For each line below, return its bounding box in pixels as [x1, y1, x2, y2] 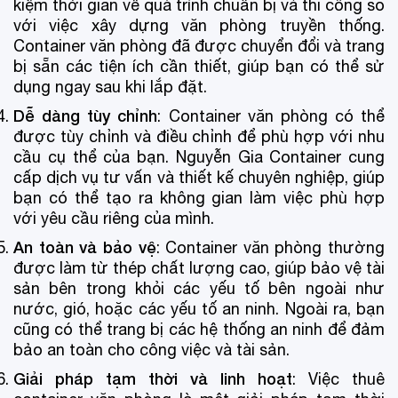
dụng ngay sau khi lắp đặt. [13, 76, 207, 96]
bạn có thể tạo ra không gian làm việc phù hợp [13, 187, 385, 207]
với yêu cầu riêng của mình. [13, 208, 214, 227]
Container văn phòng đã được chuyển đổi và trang [13, 36, 385, 55]
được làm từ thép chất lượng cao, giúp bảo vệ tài [13, 258, 385, 277]
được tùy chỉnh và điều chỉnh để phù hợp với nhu [13, 126, 385, 146]
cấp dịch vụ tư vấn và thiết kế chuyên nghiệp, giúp [13, 167, 385, 187]
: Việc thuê [292, 369, 385, 388]
